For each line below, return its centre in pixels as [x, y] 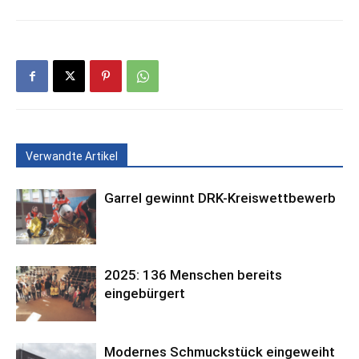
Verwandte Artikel [72, 157]
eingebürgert [145, 294]
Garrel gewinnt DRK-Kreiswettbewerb [220, 198]
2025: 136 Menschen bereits [193, 275]
